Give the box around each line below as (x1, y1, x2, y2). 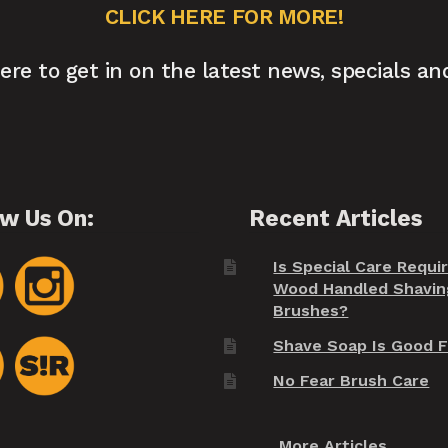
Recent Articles (249, 205, 423, 233)
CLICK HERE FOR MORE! (104, 3, 344, 29)
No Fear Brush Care (273, 371, 430, 391)
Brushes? (273, 300, 349, 320)
